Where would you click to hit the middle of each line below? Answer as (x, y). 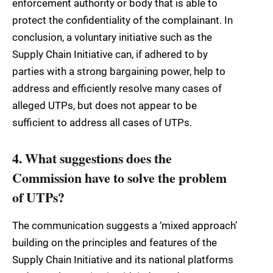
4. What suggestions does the (92, 158)
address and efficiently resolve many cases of (117, 88)
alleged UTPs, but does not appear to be (105, 105)
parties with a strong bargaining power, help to (119, 71)
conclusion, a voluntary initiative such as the (112, 37)
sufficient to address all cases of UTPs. (102, 122)
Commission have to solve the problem (119, 177)
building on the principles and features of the (115, 243)
